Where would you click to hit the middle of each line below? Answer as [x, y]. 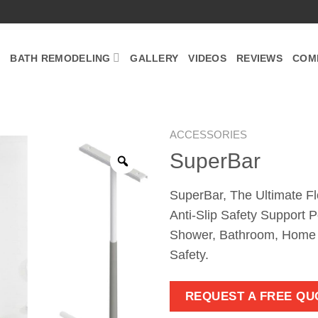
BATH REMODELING [60, 58]
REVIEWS [259, 58]
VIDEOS [207, 58]
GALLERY [154, 58]
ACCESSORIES [208, 135]
